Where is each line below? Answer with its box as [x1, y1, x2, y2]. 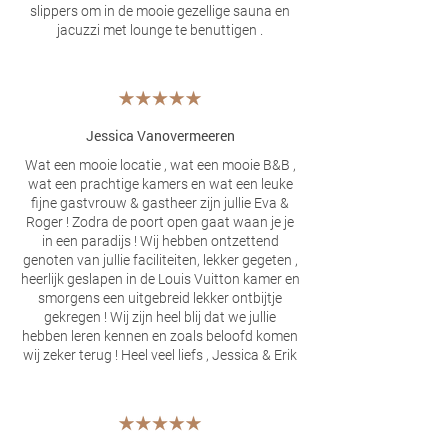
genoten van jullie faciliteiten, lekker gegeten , [22, 252, 298, 268]
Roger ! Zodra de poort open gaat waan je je [26, 214, 294, 230]
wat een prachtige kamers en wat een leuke [27, 176, 293, 192]
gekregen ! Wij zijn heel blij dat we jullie [44, 309, 276, 325]
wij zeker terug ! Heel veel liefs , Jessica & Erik [23, 347, 297, 363]
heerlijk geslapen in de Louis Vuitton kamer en [20, 271, 300, 287]
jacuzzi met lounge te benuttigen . [57, 22, 263, 38]
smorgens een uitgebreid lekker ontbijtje [38, 290, 282, 306]
